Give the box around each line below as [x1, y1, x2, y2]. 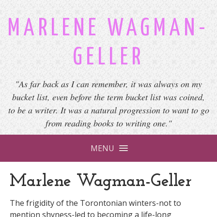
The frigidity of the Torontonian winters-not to [10, 198, 181, 208]
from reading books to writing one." [45, 117, 172, 129]
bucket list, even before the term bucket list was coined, [12, 91, 205, 103]
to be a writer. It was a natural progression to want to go [8, 104, 209, 116]
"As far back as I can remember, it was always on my [15, 78, 202, 90]
